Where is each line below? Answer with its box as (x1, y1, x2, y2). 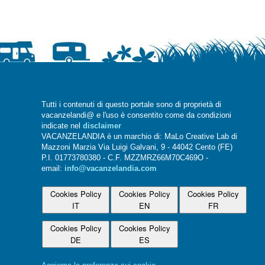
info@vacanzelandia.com (64, 164, 157, 173)
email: (41, 164, 64, 173)
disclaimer (83, 122, 121, 131)
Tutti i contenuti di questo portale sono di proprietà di (41, 101, 221, 109)
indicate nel (41, 122, 83, 131)
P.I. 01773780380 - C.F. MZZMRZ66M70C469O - (41, 154, 208, 163)
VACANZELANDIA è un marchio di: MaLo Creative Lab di (41, 132, 237, 141)
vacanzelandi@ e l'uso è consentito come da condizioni (41, 111, 231, 120)
